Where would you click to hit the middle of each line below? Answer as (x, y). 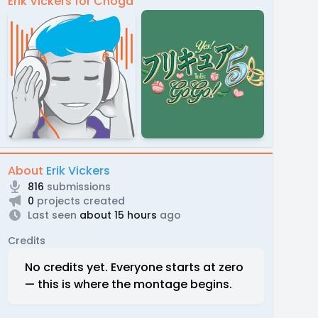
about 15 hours (116, 215)
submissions (77, 186)
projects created (79, 201)
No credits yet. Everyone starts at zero (134, 267)
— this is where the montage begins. (128, 284)
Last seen (52, 215)
